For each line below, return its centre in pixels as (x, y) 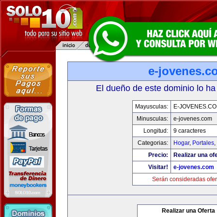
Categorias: (153, 143)
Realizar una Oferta (188, 211)
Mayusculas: (151, 107)
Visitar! (158, 167)
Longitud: (155, 131)
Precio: (158, 155)
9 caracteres (189, 131)
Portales (203, 143)
